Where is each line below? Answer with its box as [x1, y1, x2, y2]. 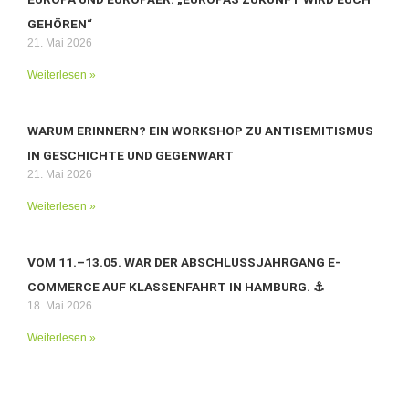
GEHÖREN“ [27, 16, 93, 31]
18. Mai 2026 [27, 299, 93, 312]
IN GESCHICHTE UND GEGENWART [27, 147, 235, 163]
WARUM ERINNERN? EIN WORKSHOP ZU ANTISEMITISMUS [27, 122, 374, 138]
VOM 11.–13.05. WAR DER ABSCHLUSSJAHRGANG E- [27, 254, 341, 269]
